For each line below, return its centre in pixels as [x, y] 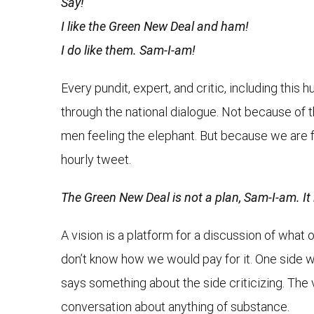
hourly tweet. [96, 160]
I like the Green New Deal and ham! [155, 27]
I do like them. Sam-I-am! [128, 50]
